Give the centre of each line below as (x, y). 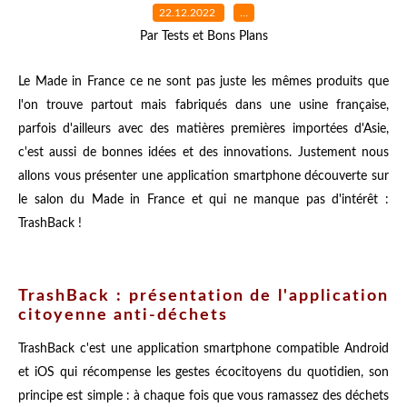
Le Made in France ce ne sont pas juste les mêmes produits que (203, 81)
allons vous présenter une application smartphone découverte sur (203, 176)
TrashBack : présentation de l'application (203, 297)
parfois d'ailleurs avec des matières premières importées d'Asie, (203, 129)
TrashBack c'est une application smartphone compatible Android (203, 349)
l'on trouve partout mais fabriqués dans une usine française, (203, 105)
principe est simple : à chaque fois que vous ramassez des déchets (203, 397)
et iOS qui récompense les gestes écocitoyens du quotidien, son (203, 373)
